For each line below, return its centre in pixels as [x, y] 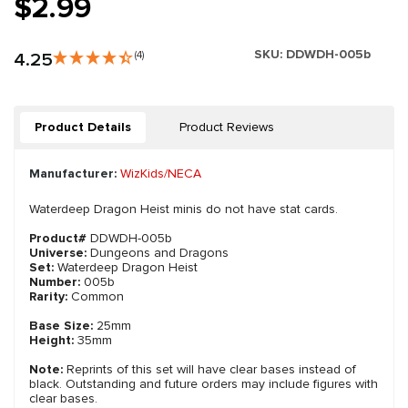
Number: [56, 282]
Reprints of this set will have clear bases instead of [209, 370]
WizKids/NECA [161, 174]
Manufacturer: [73, 174]
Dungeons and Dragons [159, 253]
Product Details [83, 127]
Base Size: [61, 326]
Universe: [60, 253]
